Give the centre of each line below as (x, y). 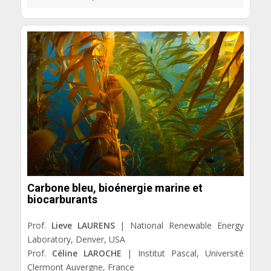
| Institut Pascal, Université (183, 253)
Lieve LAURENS (83, 225)
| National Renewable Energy (179, 225)
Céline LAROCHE (87, 253)
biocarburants (62, 200)
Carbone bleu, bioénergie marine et (115, 188)
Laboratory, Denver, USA (76, 239)
